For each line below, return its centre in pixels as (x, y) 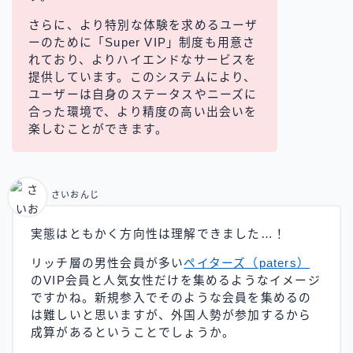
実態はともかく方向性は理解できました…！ (159, 234)
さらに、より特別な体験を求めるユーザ (143, 25)
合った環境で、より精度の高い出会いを (143, 111)
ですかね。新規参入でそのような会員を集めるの (171, 298)
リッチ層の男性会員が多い (108, 264)
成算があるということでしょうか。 (133, 333)
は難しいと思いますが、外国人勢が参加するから (171, 316)
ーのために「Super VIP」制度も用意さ (142, 42)
